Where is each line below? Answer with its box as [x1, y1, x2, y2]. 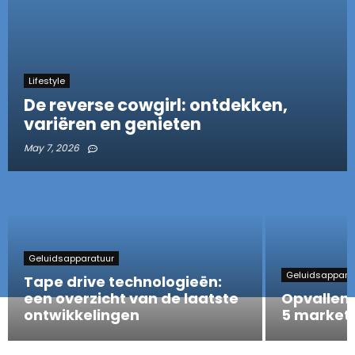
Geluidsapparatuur [29, 251, 114, 265]
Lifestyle [29, 74, 65, 87]
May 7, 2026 [24, 140, 79, 155]
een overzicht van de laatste [24, 288, 239, 308]
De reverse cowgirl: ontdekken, [24, 93, 288, 116]
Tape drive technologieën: [24, 271, 222, 292]
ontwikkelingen [24, 304, 139, 325]
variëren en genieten [24, 112, 201, 136]
